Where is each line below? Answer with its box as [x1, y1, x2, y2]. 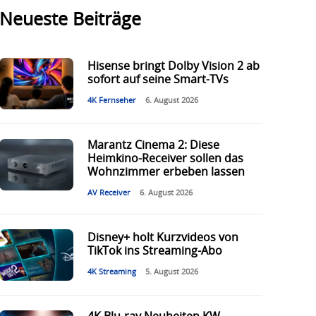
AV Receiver [87, 189, 130, 197]
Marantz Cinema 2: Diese [87, 140, 219, 152]
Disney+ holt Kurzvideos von [87, 232, 238, 244]
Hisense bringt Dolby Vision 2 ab [87, 61, 260, 73]
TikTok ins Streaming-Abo [87, 245, 222, 257]
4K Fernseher [87, 97, 136, 105]
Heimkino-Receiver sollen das [87, 153, 243, 165]
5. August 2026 [145, 268, 198, 276]
